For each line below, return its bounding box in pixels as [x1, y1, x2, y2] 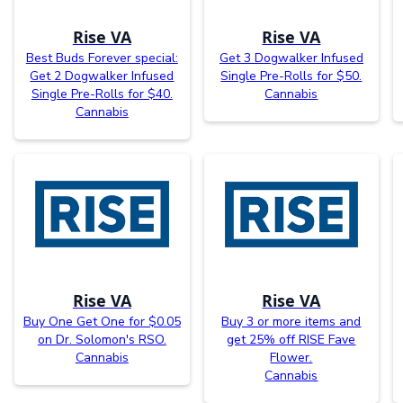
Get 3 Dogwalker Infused [219, 49, 363, 67]
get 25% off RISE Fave [227, 330, 356, 348]
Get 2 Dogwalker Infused [30, 67, 175, 85]
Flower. [270, 348, 313, 366]
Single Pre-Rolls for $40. [31, 85, 173, 103]
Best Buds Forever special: [25, 49, 178, 67]
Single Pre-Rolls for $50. [220, 67, 363, 85]
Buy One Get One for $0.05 [22, 312, 181, 330]
